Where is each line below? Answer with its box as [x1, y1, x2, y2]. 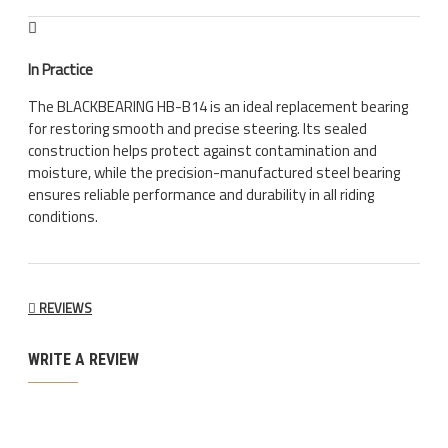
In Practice [28, 57, 93, 81]
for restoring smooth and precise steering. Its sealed [28, 116, 367, 140]
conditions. [28, 204, 98, 228]
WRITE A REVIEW [28, 349, 139, 369]
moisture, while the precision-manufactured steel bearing [28, 160, 400, 184]
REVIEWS [36, 297, 92, 318]
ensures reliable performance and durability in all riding [28, 182, 374, 206]
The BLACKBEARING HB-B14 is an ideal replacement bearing [28, 94, 408, 118]
